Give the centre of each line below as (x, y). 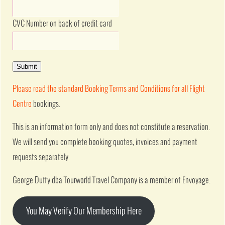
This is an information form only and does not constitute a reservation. (111, 127)
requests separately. (41, 157)
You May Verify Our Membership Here (84, 211)
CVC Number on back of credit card (63, 24)
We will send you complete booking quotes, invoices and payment (105, 142)
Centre (22, 104)
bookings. (46, 104)
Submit (27, 66)
